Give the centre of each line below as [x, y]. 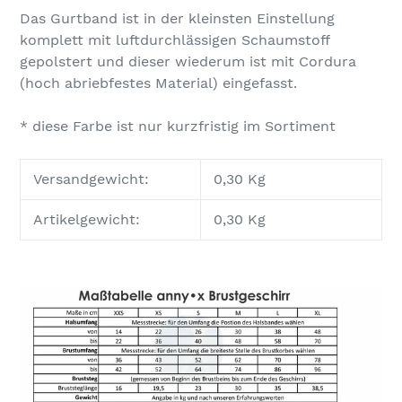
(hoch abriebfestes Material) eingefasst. [158, 83]
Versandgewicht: [91, 179]
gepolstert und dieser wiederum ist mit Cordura [188, 61]
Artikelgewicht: [87, 219]
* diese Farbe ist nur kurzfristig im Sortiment [180, 126]
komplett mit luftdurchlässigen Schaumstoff [175, 39]
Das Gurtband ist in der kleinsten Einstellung [177, 18]
